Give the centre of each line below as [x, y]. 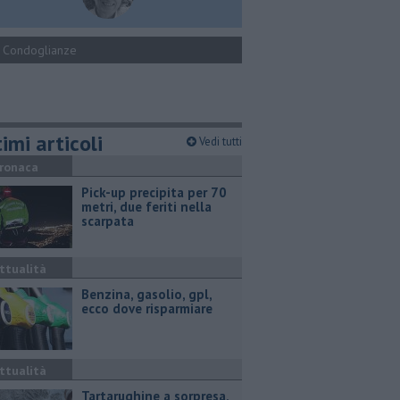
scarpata [108, 221]
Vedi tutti [219, 142]
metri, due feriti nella [146, 207]
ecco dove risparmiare [147, 308]
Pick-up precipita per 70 [154, 192]
